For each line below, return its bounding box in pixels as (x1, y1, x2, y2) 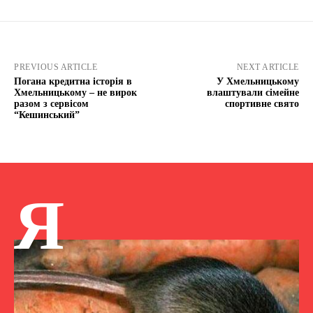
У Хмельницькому (216, 76, 299, 87)
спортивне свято (224, 99, 299, 110)
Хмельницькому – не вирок (14, 87, 137, 99)
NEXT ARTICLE (236, 62, 299, 73)
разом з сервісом (14, 99, 89, 110)
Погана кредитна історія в (14, 76, 132, 87)
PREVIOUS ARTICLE (14, 62, 97, 73)
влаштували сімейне (206, 87, 299, 99)
